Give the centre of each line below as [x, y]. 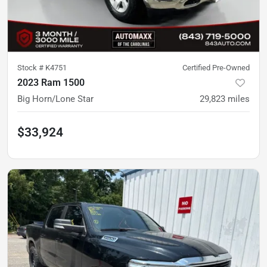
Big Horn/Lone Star [55, 99]
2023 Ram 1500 [51, 82]
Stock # [31, 67]
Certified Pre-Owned [216, 67]
